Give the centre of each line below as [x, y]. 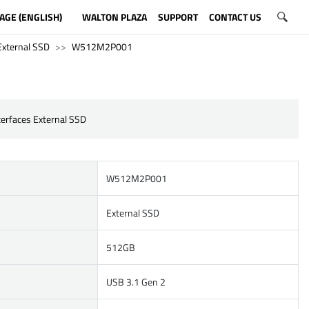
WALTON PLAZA [114, 17]
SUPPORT [178, 17]
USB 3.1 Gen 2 [136, 282]
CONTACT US [235, 17]
